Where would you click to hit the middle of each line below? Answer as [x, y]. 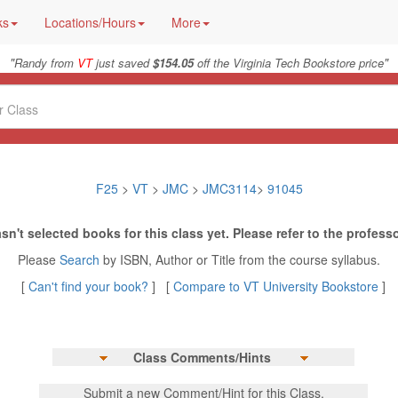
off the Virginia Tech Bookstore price [289, 63]
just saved [123, 63]
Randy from [46, 63]
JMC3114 [229, 188]
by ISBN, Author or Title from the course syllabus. [242, 259]
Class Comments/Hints [202, 357]
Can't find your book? [90, 286]
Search [81, 259]
